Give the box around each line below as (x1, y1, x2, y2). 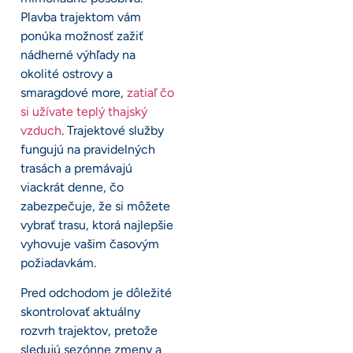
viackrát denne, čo (20, 179, 124, 195)
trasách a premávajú (20, 160, 132, 176)
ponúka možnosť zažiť (20, 28, 143, 43)
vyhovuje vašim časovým (20, 236, 159, 251)
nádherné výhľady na (20, 46, 136, 62)
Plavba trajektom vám (20, 9, 141, 24)
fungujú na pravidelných (20, 141, 155, 157)
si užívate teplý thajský (20, 103, 147, 119)
